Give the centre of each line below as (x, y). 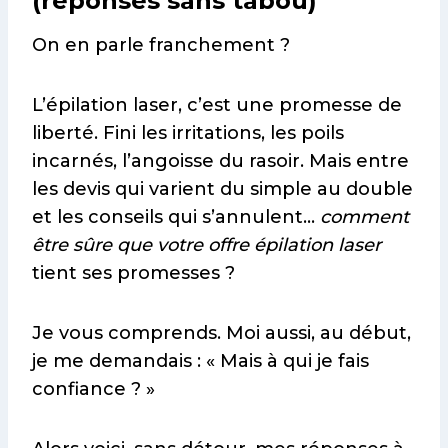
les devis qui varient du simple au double (222, 189)
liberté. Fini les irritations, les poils (188, 133)
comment (364, 217)
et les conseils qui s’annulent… (176, 217)
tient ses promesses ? (133, 273)
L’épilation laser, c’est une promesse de (217, 105)
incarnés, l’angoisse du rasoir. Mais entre (220, 161)
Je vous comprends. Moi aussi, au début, (221, 333)
